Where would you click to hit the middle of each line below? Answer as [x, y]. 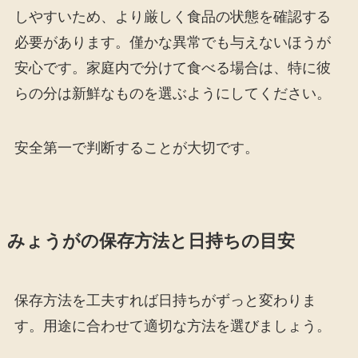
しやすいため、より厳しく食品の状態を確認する [172, 16]
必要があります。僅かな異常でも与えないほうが [172, 42]
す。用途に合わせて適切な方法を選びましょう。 [172, 326]
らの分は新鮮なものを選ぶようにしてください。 [172, 93]
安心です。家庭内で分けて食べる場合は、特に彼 [172, 68]
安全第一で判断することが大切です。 [136, 147]
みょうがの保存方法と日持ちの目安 [151, 241]
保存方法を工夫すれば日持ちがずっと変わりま [165, 300]
